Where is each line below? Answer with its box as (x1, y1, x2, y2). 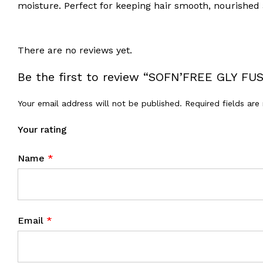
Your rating (18, 124, 67, 136)
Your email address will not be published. (18, 99, 182, 109)
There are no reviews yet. (18, 45, 132, 56)
